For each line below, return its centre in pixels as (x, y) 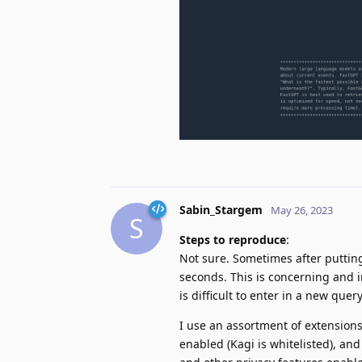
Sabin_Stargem (221, 209)
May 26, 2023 (302, 210)
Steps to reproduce (233, 239)
